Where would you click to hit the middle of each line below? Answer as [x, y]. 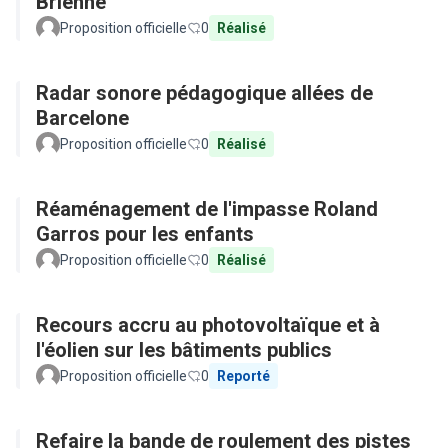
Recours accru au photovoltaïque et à [208, 325]
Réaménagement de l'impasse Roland [207, 209]
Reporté [243, 376]
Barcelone [82, 118]
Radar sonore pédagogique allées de [204, 93]
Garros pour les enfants [145, 234]
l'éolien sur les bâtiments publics [184, 350]
